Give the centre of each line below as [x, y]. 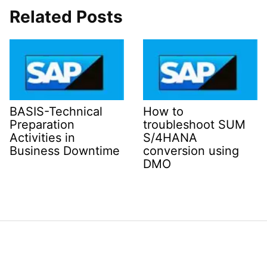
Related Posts [66, 16]
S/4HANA [170, 138]
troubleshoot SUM [194, 125]
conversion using [191, 151]
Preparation [42, 125]
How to [163, 112]
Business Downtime [65, 151]
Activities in [42, 138]
